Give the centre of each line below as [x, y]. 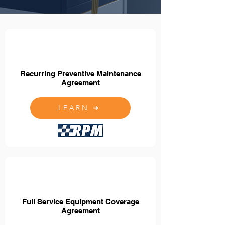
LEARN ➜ [79, 108]
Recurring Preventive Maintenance [80, 74]
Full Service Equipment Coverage [80, 202]
